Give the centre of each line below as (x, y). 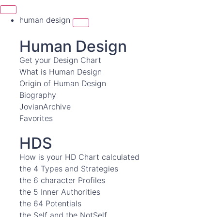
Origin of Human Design (63, 83)
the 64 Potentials (50, 203)
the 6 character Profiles (62, 180)
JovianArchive (45, 107)
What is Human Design (61, 72)
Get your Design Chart (60, 60)
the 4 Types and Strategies (69, 169)
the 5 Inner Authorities (60, 192)
